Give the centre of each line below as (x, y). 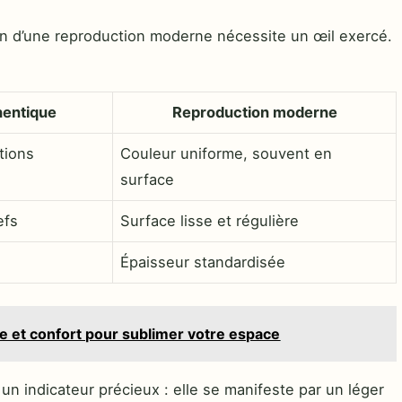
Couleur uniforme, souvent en (226, 154)
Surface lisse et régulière (210, 221)
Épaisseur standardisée (203, 262)
